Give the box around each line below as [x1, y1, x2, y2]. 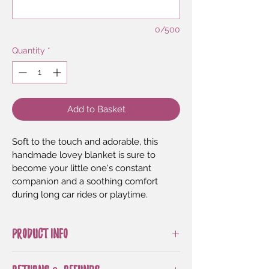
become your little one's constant [12, 162, 154, 174]
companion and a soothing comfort [12, 175, 160, 187]
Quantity [12, 45, 45, 55]
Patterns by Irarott [97, 252, 171, 264]
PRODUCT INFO [12, 228, 68, 239]
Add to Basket [67, 103, 125, 115]
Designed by [42, 252, 97, 264]
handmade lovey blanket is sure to [12, 149, 158, 160]
